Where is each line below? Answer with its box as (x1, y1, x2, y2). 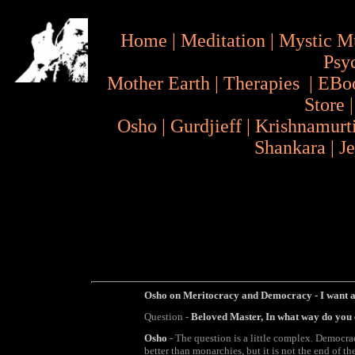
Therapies (223, 73, 300, 94)
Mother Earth (107, 73, 210, 94)
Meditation (181, 30, 265, 51)
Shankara (254, 137, 326, 158)
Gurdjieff (170, 116, 242, 136)
